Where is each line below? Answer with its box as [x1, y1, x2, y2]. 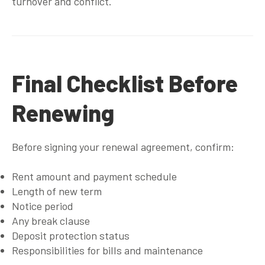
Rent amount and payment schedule [12, 169, 177, 183]
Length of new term [12, 184, 102, 198]
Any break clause [12, 214, 90, 227]
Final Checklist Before [12, 69, 238, 97]
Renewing [12, 98, 114, 127]
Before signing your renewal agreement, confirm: [12, 140, 234, 153]
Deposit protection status [12, 228, 130, 242]
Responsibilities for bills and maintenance [12, 243, 203, 257]
